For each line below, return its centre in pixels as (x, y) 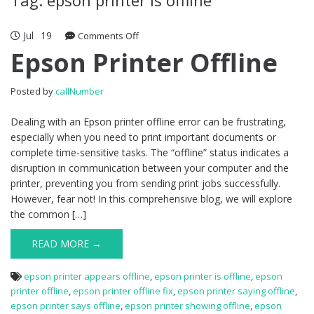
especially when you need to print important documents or (143, 137)
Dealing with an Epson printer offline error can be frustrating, (148, 121)
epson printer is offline (203, 276)
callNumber (80, 91)
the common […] (48, 214)
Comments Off (108, 35)
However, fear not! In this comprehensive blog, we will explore (151, 198)
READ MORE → (67, 243)
